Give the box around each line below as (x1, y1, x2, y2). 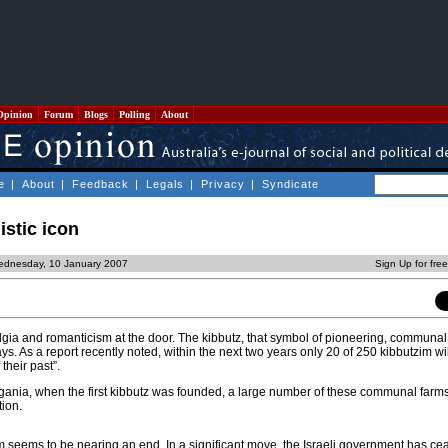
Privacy (201, 178, 245, 190)
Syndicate (262, 178, 319, 190)
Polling (116, 109, 153, 120)
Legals (146, 178, 184, 190)
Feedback (72, 178, 129, 190)
